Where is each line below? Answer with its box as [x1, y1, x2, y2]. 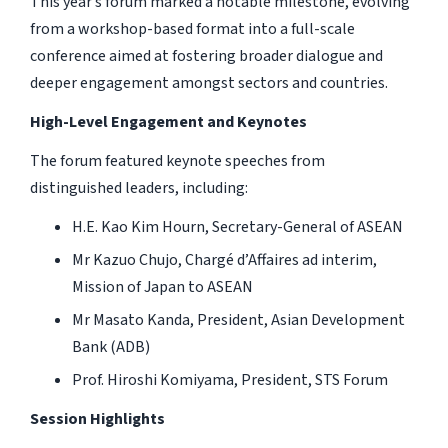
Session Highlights [29, 408, 165, 431]
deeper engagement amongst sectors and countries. [29, 72, 388, 95]
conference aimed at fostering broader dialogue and [29, 45, 383, 68]
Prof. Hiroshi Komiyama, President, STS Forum [71, 369, 388, 392]
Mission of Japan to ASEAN [71, 276, 253, 299]
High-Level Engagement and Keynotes [29, 111, 307, 134]
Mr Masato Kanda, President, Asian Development [71, 309, 405, 332]
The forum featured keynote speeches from [29, 150, 325, 173]
